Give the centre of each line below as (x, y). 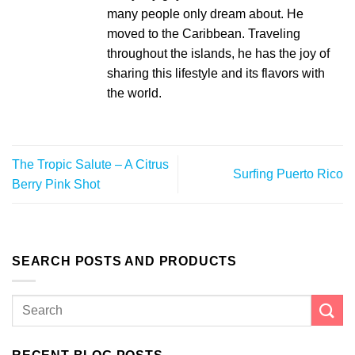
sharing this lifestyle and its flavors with (216, 73)
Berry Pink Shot (56, 184)
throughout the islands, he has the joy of (218, 53)
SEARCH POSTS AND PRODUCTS (124, 261)
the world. (134, 93)
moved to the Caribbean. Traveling (204, 33)
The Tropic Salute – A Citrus (90, 164)
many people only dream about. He (205, 13)
